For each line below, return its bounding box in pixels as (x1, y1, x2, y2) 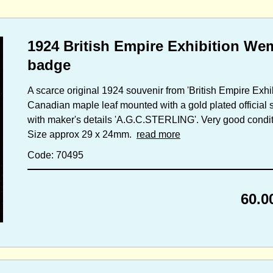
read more (136, 129, 180, 140)
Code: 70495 (27, 150, 83, 160)
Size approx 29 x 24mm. (27, 129, 136, 140)
